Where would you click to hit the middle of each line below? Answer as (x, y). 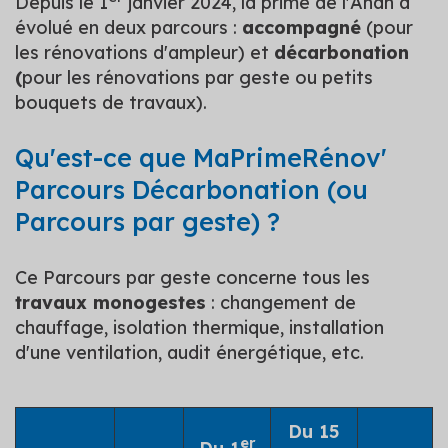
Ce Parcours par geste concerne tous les (192, 277)
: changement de (281, 302)
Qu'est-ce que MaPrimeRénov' (201, 157)
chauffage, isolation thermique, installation (199, 327)
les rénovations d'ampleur (126, 52)
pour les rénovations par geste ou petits (197, 77)
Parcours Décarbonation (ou (191, 189)
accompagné (301, 27)
